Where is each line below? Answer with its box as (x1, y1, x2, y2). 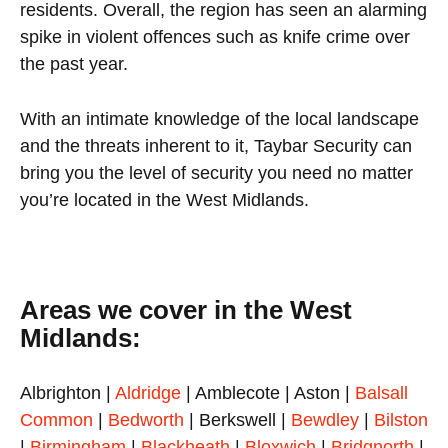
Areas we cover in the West (20, 295, 352, 326)
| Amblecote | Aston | (181, 383, 355, 404)
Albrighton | (20, 383, 115, 404)
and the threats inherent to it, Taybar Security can (20, 136, 412, 157)
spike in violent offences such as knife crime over (20, 27, 410, 48)
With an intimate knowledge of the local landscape (20, 109, 419, 130)
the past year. (20, 54, 128, 75)
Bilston (374, 410, 428, 431)
